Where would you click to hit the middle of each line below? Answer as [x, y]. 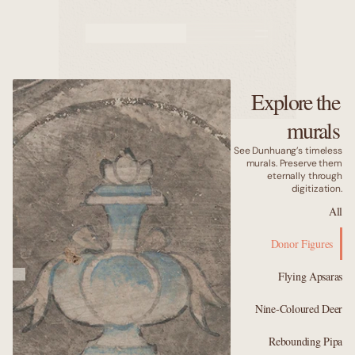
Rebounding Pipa [305, 341]
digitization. [317, 189]
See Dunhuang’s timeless [288, 151]
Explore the [295, 101]
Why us [177, 122]
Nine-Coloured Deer [299, 309]
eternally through [305, 176]
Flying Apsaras [310, 276]
